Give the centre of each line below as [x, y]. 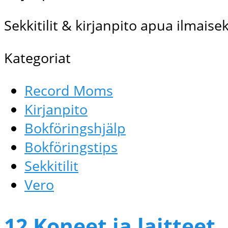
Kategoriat [37, 58]
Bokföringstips [71, 147]
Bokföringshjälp [75, 128]
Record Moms [69, 91]
